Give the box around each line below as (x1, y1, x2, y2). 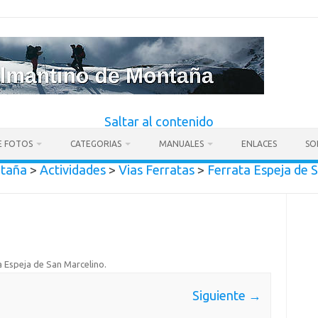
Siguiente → (192, 288, 261, 303)
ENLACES (241, 139, 277, 148)
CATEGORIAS (70, 139, 121, 148)
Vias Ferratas (118, 163, 194, 177)
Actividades (39, 163, 106, 177)
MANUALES (159, 139, 204, 148)
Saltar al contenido (104, 114, 214, 128)
